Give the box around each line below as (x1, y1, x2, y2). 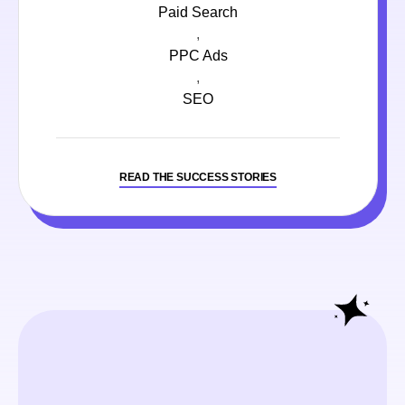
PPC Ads (168, 48, 228, 64)
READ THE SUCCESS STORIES (118, 171, 278, 184)
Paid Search (158, 5, 238, 21)
